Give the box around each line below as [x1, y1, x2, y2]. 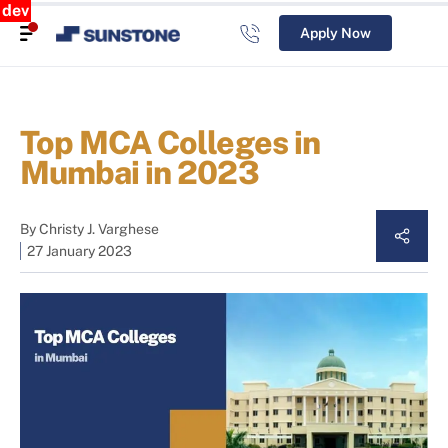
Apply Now [300, 25, 371, 41]
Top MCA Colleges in [20, 124, 320, 162]
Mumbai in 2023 [20, 154, 259, 192]
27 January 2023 [27, 243, 132, 260]
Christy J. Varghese [39, 221, 159, 238]
